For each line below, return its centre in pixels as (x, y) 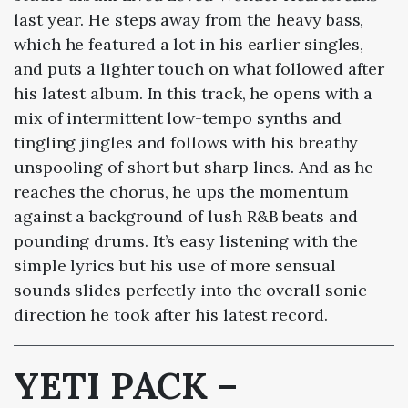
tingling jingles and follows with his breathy (186, 142)
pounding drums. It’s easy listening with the (186, 240)
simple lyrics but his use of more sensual (175, 265)
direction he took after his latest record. (171, 314)
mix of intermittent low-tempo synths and (178, 117)
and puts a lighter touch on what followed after (199, 68)
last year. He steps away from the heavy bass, (189, 19)
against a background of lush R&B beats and (186, 216)
